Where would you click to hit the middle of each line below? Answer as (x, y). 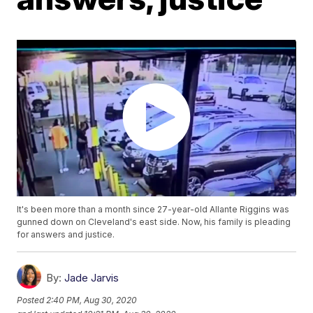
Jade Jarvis (92, 278)
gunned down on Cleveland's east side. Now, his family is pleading (154, 222)
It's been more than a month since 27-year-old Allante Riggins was (153, 210)
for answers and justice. (66, 235)
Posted (32, 300)
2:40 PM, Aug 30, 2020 (92, 300)
